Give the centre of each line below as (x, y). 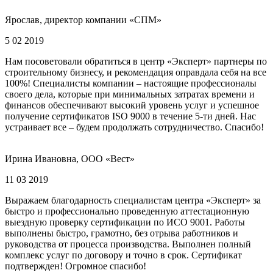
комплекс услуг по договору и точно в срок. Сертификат (123, 255)
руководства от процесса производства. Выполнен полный (128, 244)
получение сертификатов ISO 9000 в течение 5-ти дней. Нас (130, 116)
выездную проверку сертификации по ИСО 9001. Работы (125, 222)
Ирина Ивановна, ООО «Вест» (70, 158)
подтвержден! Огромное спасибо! (76, 266)
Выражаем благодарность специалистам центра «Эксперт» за (133, 200)
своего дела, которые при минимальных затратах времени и (130, 94)
